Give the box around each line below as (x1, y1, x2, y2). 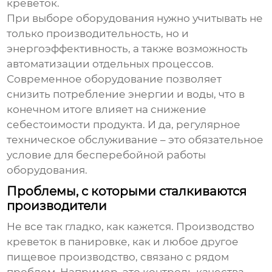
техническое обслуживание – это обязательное (7, 134, 264, 146)
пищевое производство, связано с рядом (7, 251, 229, 263)
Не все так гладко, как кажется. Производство (7, 220, 255, 233)
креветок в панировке (7, 236, 128, 248)
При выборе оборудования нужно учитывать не (7, 12, 263, 25)
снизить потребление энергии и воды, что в (7, 88, 245, 101)
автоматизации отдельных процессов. (7, 58, 214, 70)
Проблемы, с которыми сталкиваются (7, 184, 247, 199)
